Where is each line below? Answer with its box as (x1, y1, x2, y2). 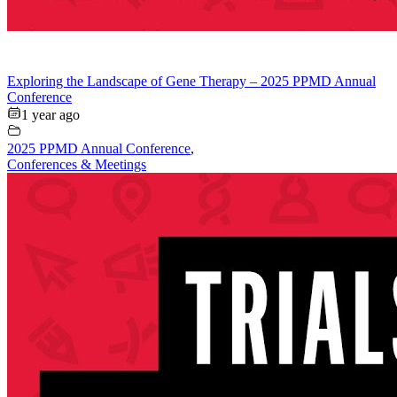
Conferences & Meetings (7, 156, 146, 172)
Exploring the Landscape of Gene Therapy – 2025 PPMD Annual (7, 73, 376, 89)
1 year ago (21, 106, 80, 122)
